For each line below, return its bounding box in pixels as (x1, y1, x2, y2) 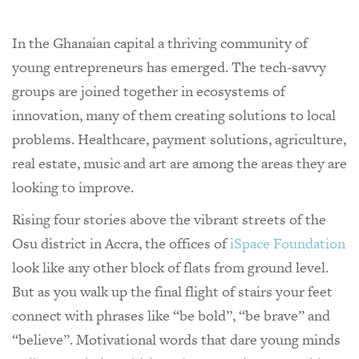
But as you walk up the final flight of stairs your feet (12, 280, 333, 301)
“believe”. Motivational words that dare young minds (12, 329, 341, 349)
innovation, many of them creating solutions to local (12, 104, 336, 125)
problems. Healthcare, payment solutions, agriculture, (12, 128, 346, 149)
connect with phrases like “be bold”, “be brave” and (12, 305, 330, 325)
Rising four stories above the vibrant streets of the (12, 208, 326, 229)
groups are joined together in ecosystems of (12, 80, 285, 101)
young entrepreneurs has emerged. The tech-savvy (12, 56, 326, 77)
